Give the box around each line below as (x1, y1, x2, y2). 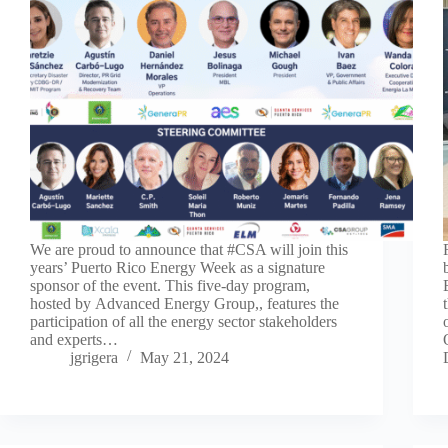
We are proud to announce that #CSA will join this (30, 240, 348, 258)
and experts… (30, 330, 118, 348)
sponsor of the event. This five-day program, (30, 276, 310, 294)
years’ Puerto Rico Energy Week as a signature (30, 258, 325, 276)
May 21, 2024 (140, 348, 229, 366)
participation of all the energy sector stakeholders (30, 312, 337, 330)
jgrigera (70, 348, 118, 366)
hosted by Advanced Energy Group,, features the (30, 294, 339, 312)
